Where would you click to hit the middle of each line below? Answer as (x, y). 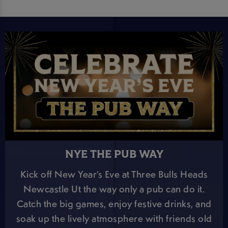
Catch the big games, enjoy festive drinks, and (114, 203)
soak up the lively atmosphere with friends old (114, 218)
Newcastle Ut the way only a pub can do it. (114, 189)
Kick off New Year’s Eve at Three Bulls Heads (114, 174)
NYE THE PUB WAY (114, 155)
